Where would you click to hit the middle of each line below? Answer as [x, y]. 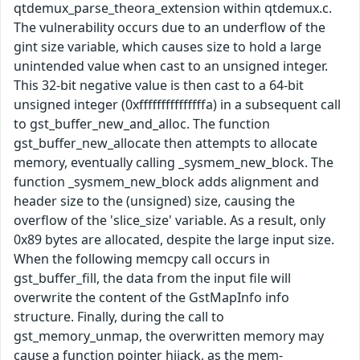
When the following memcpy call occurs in [142, 258]
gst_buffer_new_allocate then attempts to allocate [166, 143]
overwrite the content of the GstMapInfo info [151, 297]
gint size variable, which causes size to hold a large [168, 46]
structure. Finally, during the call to [119, 316]
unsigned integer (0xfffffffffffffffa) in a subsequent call [177, 104]
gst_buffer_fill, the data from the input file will [152, 278]
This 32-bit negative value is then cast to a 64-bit [159, 85]
